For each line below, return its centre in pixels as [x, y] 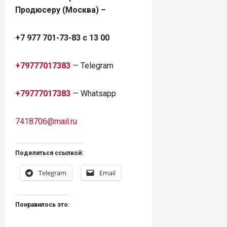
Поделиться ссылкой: [49, 153]
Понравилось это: [42, 204]
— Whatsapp [93, 93]
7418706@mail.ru [46, 121]
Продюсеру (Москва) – [61, 10]
